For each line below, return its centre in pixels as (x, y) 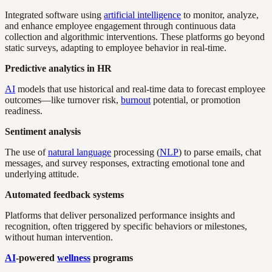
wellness (74, 257)
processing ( (135, 152)
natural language (80, 152)
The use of (26, 152)
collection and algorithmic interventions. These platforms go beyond (135, 36)
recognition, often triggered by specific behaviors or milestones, (126, 226)
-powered (36, 257)
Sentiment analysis (43, 131)
